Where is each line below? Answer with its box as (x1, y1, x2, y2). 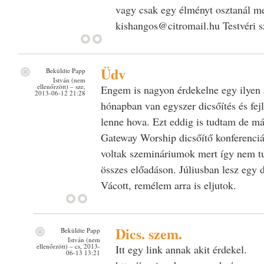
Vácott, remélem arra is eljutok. (100, 177, 236, 192)
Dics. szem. (115, 223, 182, 244)
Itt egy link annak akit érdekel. (115, 242, 247, 256)
